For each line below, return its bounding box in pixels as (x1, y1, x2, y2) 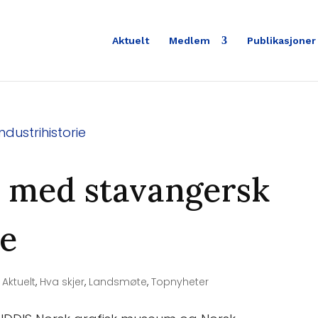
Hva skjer (40, 275, 85, 289)
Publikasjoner (246, 35, 316, 46)
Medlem (168, 35, 213, 46)
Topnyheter (151, 275, 209, 289)
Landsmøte (89, 275, 148, 289)
